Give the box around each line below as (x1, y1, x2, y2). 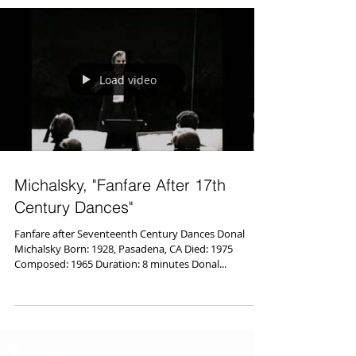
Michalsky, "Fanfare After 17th (14, 175, 226, 195)
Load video (99, 72, 157, 87)
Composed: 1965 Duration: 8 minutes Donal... (14, 257, 226, 271)
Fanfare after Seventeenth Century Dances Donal (14, 226, 217, 241)
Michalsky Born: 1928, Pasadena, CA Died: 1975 (14, 242, 233, 256)
